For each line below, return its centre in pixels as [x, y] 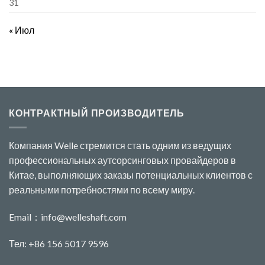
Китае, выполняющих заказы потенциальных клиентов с [131, 174]
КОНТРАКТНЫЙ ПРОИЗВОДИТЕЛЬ [97, 113]
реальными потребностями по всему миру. [102, 189]
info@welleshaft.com [84, 216]
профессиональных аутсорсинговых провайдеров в [122, 160]
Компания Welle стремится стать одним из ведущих [120, 145]
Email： [25, 216]
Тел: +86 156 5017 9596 [59, 244]
